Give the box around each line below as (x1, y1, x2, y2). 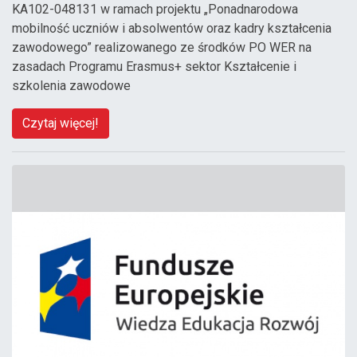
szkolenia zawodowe (12, 77, 131, 93)
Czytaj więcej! (22, 115, 99, 131)
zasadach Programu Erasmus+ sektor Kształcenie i (12, 58, 296, 74)
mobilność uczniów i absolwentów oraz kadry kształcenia (12, 20, 331, 36)
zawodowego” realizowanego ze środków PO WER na (12, 39, 312, 55)
